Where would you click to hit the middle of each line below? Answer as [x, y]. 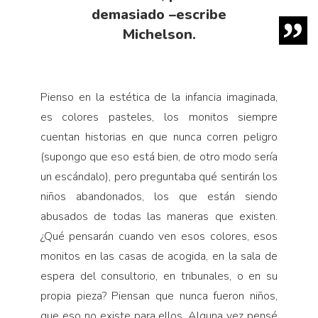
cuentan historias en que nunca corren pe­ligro [159, 137]
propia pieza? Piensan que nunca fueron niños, [159, 296]
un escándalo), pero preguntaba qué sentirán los [159, 177]
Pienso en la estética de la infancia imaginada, [159, 98]
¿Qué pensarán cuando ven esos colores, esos [159, 237]
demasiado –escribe [159, 15]
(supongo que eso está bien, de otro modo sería [159, 157]
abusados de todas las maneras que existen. [159, 217]
